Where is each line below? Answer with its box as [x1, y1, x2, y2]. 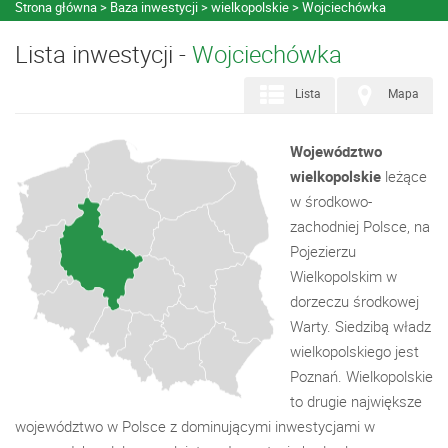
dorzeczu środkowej [290, 291, 419, 311]
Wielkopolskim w [290, 266, 397, 286]
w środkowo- [290, 191, 372, 211]
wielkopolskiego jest [290, 341, 419, 361]
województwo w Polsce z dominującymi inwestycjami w [15, 416, 375, 436]
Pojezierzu [290, 241, 356, 261]
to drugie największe [290, 391, 422, 411]
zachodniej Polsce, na [290, 216, 430, 236]
